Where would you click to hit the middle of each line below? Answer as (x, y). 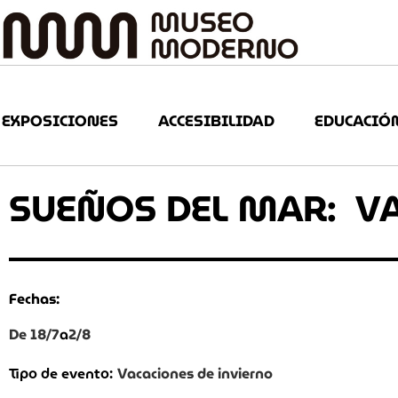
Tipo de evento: (61, 374)
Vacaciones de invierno (195, 373)
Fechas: (34, 298)
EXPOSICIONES (60, 122)
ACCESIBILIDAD (216, 122)
